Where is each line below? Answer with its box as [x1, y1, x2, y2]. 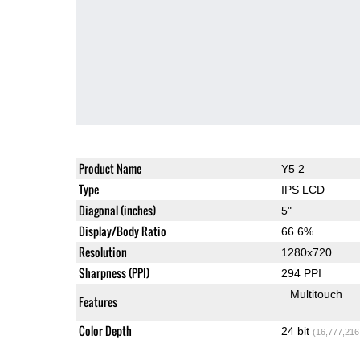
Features [78, 292, 117, 310]
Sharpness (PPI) [78, 264, 149, 281]
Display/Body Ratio [78, 222, 166, 239]
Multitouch [290, 287, 343, 301]
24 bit [280, 324, 313, 337]
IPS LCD [280, 182, 325, 196]
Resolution [78, 243, 127, 260]
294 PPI [280, 266, 321, 280]
